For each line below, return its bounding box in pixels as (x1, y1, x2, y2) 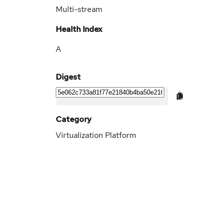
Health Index (56, 24, 103, 34)
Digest (56, 72, 81, 82)
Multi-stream (56, 4, 103, 14)
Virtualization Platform (56, 130, 136, 140)
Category (56, 114, 92, 124)
